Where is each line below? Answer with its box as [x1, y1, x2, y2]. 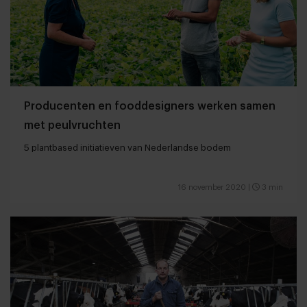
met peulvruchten [24, 120, 121, 132]
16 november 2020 [178, 184, 246, 192]
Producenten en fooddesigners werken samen [24, 101, 275, 112]
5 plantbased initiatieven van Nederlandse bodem [24, 143, 231, 153]
